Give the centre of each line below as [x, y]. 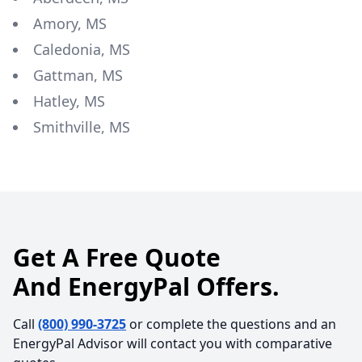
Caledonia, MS [82, 49]
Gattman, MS [78, 75]
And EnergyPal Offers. [146, 286]
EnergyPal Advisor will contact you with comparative [173, 343]
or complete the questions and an [233, 324]
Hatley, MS [69, 101]
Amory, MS [70, 23]
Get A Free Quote [117, 257]
